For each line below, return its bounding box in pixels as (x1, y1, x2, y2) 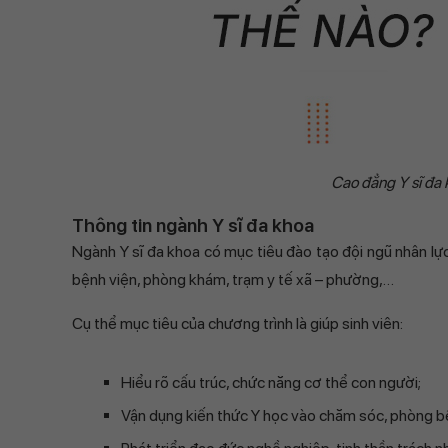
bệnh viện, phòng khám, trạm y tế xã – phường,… (72, 270, 394, 289)
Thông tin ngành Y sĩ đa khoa (72, 214, 314, 237)
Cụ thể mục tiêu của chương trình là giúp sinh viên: (72, 314, 403, 333)
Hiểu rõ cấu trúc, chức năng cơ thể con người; (121, 373, 421, 392)
